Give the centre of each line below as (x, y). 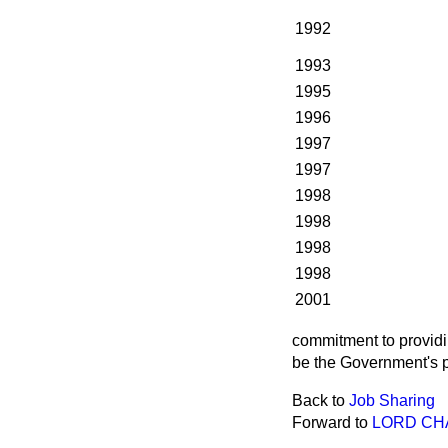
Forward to (332, 422)
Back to (320, 400)
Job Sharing (392, 400)
